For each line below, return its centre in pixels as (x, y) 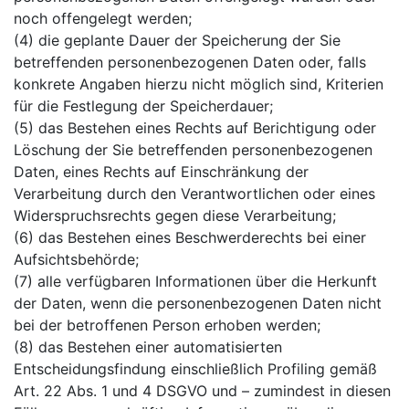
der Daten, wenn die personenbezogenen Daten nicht (198, 303)
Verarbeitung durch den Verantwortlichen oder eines (194, 193)
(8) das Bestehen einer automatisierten (148, 346)
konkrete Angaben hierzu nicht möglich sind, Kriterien (199, 84)
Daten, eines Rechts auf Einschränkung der (161, 171)
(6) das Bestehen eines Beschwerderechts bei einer (190, 237)
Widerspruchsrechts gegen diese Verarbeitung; (175, 215)
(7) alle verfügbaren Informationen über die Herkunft (195, 281)
